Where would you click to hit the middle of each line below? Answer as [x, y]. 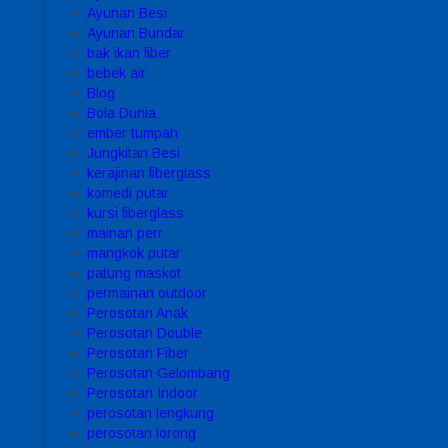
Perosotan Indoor [142, 392]
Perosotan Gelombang [158, 372]
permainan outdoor [147, 292]
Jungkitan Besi [133, 152]
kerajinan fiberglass [149, 172]
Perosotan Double [144, 332]
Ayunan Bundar [136, 32]
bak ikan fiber [129, 52]
